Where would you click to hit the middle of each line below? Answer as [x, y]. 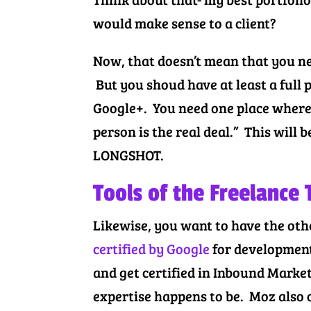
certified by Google [152, 248]
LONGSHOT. [129, 154]
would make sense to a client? [185, 23]
